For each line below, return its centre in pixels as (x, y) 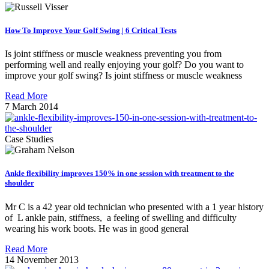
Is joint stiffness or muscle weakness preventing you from (113, 54)
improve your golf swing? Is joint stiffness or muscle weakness (123, 76)
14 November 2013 (42, 259)
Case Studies (29, 139)
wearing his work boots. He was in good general (97, 228)
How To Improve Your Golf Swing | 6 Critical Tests (91, 30)
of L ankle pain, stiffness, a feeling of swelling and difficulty (121, 217)
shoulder (20, 183)
